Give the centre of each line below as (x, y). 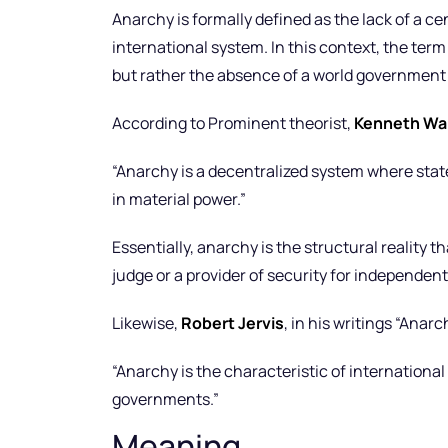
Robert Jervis (232, 322)
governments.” (165, 398)
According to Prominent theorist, (233, 122)
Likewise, (146, 322)
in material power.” (179, 198)
